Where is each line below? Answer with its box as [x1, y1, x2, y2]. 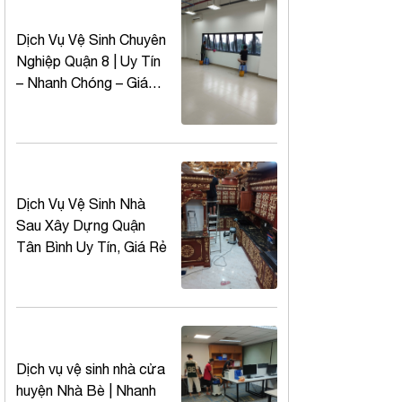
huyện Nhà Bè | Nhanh [16, 381, 156, 398]
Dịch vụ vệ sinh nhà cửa [16, 360, 165, 377]
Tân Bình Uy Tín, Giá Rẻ [16, 239, 167, 256]
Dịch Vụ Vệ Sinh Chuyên [16, 31, 166, 48]
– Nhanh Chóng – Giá [16, 74, 148, 91]
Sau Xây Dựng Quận [16, 217, 145, 234]
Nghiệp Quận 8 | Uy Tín [16, 52, 161, 69]
